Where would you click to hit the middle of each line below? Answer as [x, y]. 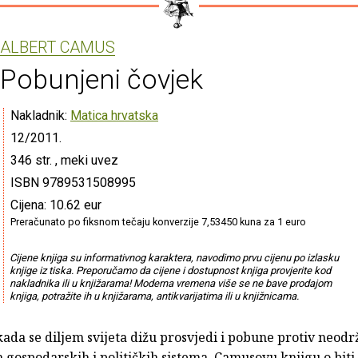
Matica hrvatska [114, 115]
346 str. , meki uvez [64, 160]
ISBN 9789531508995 [73, 182]
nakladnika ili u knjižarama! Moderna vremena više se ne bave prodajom [170, 283]
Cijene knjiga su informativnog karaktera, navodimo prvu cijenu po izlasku [174, 257]
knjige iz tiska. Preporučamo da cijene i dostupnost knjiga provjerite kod [170, 270]
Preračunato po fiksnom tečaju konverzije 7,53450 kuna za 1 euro [158, 221]
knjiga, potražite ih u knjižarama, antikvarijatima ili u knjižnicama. [154, 296]
